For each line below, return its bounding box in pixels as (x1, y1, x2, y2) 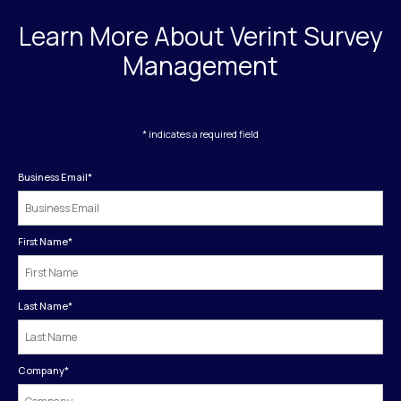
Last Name (18, 299, 68, 313)
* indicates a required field (142, 127, 259, 141)
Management (123, 47, 278, 82)
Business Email (18, 170, 88, 184)
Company (18, 363, 64, 378)
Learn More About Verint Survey (18, 18, 383, 53)
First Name (18, 235, 68, 249)
